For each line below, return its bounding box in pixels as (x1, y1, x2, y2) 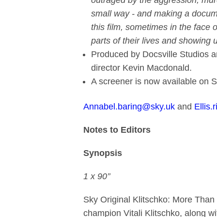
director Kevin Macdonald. (91, 63, 194, 73)
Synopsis (83, 148, 122, 158)
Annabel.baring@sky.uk (83, 102, 175, 111)
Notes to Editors (83, 125, 151, 135)
